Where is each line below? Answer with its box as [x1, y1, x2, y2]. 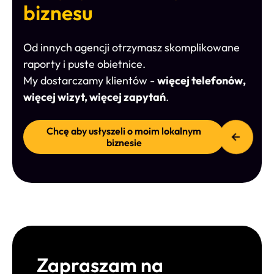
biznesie [106, 136, 142, 149]
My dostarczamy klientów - [23, 73, 157, 88]
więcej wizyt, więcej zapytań [23, 90, 166, 105]
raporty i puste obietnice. [23, 57, 146, 72]
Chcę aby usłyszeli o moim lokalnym [46, 125, 201, 138]
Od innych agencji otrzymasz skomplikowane [23, 40, 240, 55]
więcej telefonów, [157, 73, 246, 88]
